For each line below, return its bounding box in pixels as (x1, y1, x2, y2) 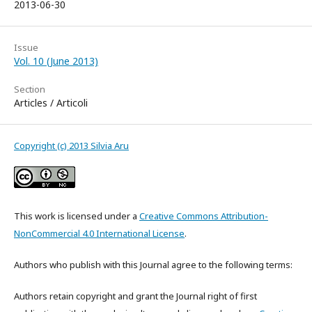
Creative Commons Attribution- (139, 209, 268, 222)
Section (14, 82, 45, 95)
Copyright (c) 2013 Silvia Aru (14, 139, 129, 152)
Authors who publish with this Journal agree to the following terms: (14, 258, 292, 271)
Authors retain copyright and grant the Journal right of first (14, 289, 257, 302)
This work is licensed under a (14, 209, 139, 222)
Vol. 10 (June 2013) (14, 54, 98, 68)
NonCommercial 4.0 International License (14, 226, 185, 240)
